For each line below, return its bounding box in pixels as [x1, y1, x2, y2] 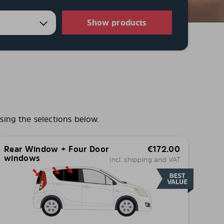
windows [3, 152, 40, 163]
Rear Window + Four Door [3, 143, 109, 154]
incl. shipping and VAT [109, 154, 180, 164]
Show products [87, 17, 147, 28]
